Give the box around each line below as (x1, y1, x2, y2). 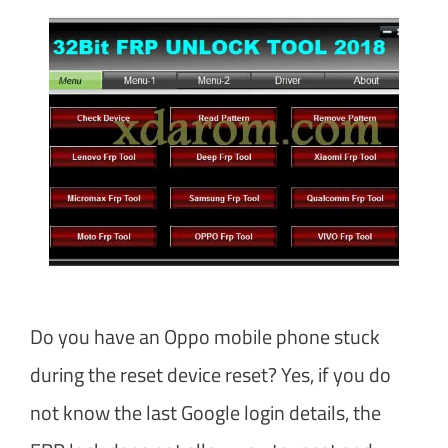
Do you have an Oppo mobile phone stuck (30, 320, 380, 352)
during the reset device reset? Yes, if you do (30, 358, 391, 390)
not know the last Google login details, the (30, 396, 381, 428)
